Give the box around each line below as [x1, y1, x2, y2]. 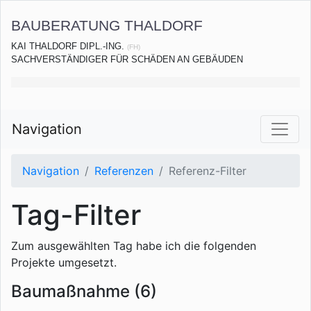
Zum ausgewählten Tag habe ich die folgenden [11, 239, 256, 253]
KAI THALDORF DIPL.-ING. [11, 41, 127, 51]
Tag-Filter [11, 198, 141, 232]
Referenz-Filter [169, 164, 246, 178]
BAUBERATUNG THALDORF [11, 17, 203, 33]
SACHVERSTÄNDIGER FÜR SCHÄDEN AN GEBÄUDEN [11, 54, 243, 65]
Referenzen [94, 164, 153, 178]
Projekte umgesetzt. [11, 255, 117, 269]
